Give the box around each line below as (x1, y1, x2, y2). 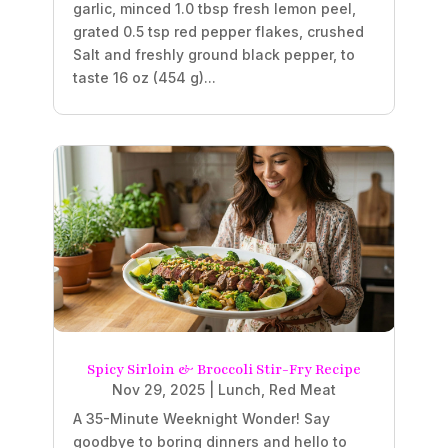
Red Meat (269, 380, 336, 398)
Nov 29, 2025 (112, 380, 205, 398)
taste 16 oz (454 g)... (72, 69, 216, 87)
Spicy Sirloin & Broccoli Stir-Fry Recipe (87, 359, 361, 379)
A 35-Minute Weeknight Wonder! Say (72, 409, 330, 427)
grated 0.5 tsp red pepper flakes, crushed (72, 23, 364, 41)
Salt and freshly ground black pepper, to (72, 46, 355, 64)
